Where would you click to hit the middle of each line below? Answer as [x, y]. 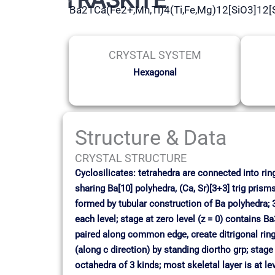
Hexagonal [155, 72]
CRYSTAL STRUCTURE [131, 158]
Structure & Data [151, 138]
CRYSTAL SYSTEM [155, 55]
